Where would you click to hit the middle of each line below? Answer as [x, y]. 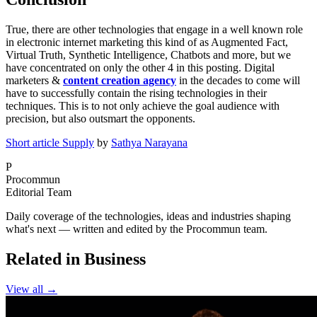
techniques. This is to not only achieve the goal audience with [143, 106]
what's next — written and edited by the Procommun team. [137, 229]
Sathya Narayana [149, 143]
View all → [31, 289]
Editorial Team [39, 192]
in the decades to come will [238, 81]
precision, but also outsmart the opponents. [100, 119]
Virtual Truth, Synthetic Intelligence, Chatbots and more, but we [148, 55]
